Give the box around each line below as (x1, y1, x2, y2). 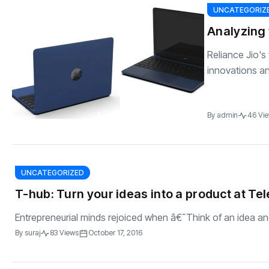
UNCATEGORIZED (21, 168, 84, 177)
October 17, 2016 (88, 228, 142, 237)
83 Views (50, 228, 79, 237)
